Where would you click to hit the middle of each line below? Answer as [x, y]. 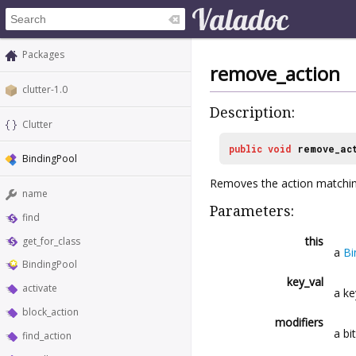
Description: [252, 113]
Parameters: [252, 211]
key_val [305, 281]
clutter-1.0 [45, 89]
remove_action [275, 74]
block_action [50, 312]
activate [40, 288]
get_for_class [51, 241]
